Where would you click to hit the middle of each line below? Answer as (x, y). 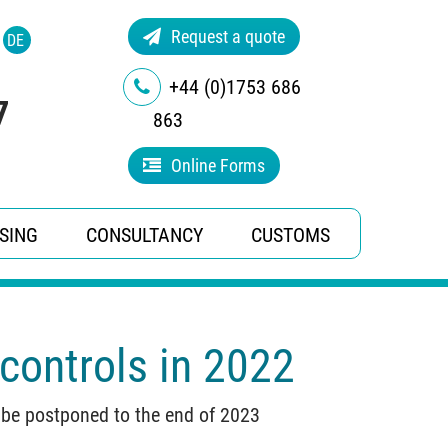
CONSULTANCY (144, 235)
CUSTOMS (290, 235)
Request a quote (228, 36)
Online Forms (218, 165)
